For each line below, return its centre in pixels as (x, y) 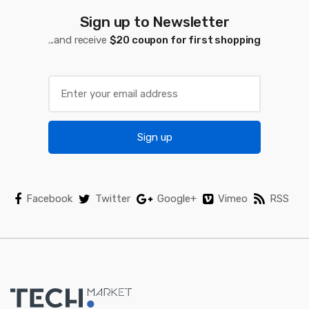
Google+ (177, 198)
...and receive (79, 40)
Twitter (112, 198)
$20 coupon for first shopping (185, 40)
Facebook (49, 198)
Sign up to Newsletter (154, 21)
